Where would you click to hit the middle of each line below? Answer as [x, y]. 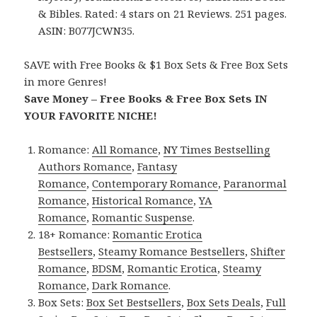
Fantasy [157, 167]
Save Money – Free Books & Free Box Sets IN [146, 99]
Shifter [268, 252]
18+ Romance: [76, 235]
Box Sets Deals [224, 302]
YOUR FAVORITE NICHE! [91, 116]
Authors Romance [85, 167]
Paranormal [255, 184]
